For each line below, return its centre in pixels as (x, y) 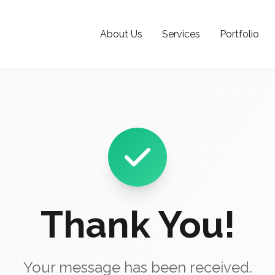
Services (181, 34)
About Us (121, 34)
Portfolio (239, 34)
